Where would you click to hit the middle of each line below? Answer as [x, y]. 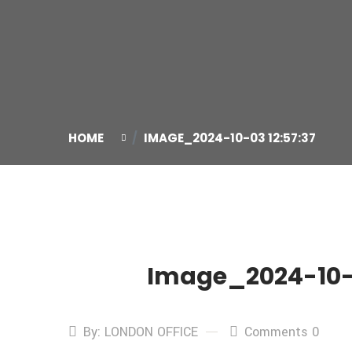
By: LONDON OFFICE [141, 332]
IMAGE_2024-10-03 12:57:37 [230, 138]
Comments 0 [282, 332]
